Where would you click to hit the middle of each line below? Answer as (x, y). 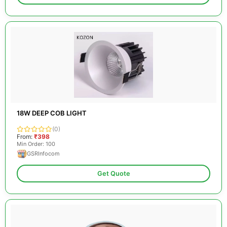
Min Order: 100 (36, 144)
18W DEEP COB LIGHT (52, 113)
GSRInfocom (43, 154)
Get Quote (113, 174)
